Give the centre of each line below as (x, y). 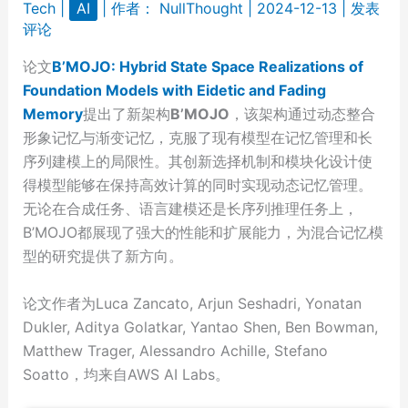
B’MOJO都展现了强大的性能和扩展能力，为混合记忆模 (203, 232)
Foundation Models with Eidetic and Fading (174, 90)
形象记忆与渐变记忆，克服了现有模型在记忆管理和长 (197, 138)
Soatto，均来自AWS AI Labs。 (126, 374)
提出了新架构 (126, 114)
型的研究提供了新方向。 (102, 256)
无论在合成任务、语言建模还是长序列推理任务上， (190, 209)
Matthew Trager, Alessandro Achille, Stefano (175, 350)
